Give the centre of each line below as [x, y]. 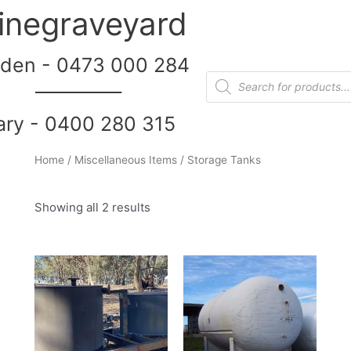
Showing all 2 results [92, 207]
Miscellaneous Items [125, 160]
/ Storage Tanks [219, 160]
